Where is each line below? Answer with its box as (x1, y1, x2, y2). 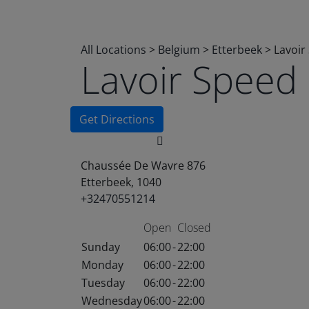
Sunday (81, 239, 120, 255)
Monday (81, 257, 123, 272)
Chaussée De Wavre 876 (81, 158, 206, 173)
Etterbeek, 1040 (81, 175, 161, 190)
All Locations (81, 42, 146, 57)
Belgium (158, 42, 203, 57)
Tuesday (81, 275, 125, 290)
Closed (177, 220, 211, 235)
